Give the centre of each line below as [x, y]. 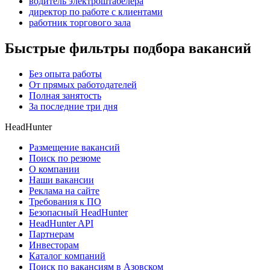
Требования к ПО [65, 202]
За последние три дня [73, 107]
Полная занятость [65, 96]
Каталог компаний [67, 256]
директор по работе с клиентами [96, 12]
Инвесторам [54, 245]
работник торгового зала [80, 23]
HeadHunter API [61, 224]
